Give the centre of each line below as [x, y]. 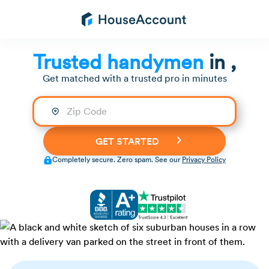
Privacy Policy [204, 160]
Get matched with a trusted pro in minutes [134, 78]
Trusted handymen [118, 61]
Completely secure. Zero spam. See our [117, 160]
